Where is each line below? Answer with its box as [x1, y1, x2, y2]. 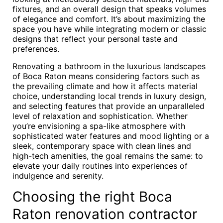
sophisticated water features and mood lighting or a [12, 131, 209, 141]
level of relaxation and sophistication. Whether [12, 111, 188, 121]
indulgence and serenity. [12, 171, 104, 181]
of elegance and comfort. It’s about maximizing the [12, 14, 205, 24]
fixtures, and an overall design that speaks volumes [12, 4, 206, 14]
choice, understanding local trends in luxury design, [12, 91, 206, 101]
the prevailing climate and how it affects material [12, 81, 198, 91]
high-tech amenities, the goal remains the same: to [12, 151, 203, 161]
